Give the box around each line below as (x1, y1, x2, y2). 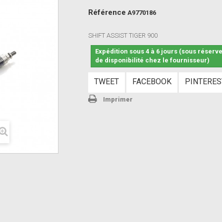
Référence (88, 8, 126, 17)
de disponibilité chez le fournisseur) (95, 56, 210, 64)
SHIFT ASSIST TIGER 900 (88, 32, 158, 39)
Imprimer (103, 96, 133, 103)
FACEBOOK (132, 77, 172, 86)
